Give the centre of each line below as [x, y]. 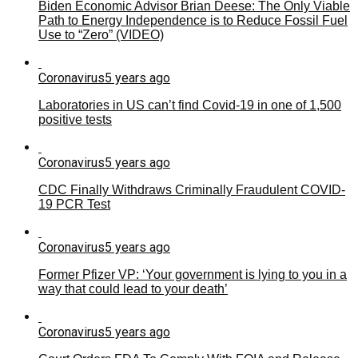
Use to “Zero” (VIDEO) [101, 34]
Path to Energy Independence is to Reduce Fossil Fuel [193, 20]
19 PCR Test [74, 204]
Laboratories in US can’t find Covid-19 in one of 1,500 [190, 105]
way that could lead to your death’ [133, 288]
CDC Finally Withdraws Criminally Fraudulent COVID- [192, 189]
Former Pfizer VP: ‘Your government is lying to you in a [193, 274]
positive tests [75, 119]
